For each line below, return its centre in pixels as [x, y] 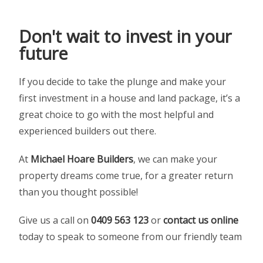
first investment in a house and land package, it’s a [130, 98]
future [44, 53]
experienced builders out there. [88, 131]
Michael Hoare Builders [82, 159]
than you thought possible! [79, 192]
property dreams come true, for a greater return [126, 176]
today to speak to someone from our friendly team [131, 237]
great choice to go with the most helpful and [117, 115]
